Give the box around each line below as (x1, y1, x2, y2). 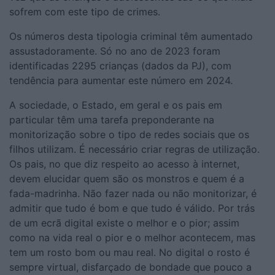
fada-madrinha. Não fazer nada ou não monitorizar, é (9, 187, 257, 199)
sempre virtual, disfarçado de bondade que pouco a (9, 260, 252, 273)
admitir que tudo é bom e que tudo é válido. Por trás (9, 201, 255, 214)
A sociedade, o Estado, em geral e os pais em (9, 98, 222, 111)
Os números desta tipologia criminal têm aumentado (9, 29, 253, 42)
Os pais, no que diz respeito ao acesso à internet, (9, 157, 239, 170)
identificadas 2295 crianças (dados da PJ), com (9, 59, 231, 72)
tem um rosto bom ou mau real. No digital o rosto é (9, 246, 250, 258)
